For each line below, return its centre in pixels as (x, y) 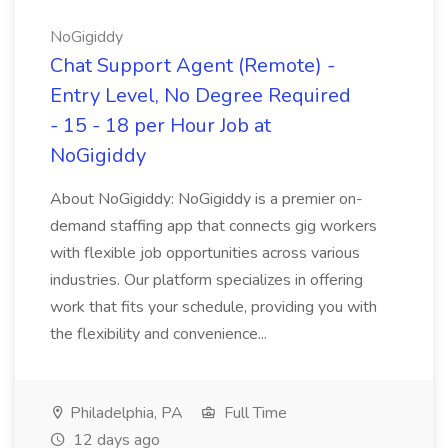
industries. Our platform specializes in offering (206, 280)
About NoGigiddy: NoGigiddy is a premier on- (206, 199)
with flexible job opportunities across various (205, 253)
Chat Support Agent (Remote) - (192, 65)
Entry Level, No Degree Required (200, 95)
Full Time (253, 413)
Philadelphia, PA (124, 413)
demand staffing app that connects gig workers (213, 226)
